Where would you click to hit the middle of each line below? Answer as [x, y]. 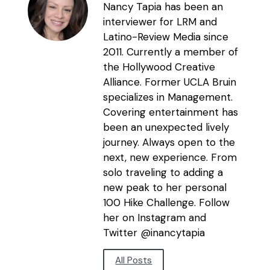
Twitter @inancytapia [154, 233]
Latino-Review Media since [166, 37]
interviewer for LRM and [160, 22]
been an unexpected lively [166, 127]
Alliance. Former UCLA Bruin [170, 82]
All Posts [134, 261]
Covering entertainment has [171, 112]
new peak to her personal [165, 188]
